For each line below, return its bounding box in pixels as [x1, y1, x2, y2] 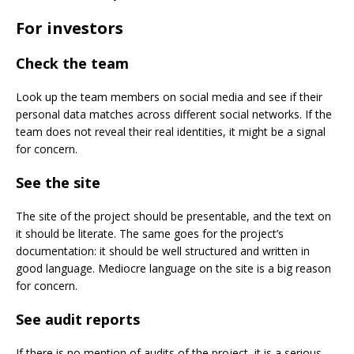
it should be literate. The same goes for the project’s [16, 225, 284, 241]
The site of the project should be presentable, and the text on [16, 208, 331, 224]
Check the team [16, 53, 129, 73]
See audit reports [16, 309, 140, 329]
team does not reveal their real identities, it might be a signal [16, 123, 326, 139]
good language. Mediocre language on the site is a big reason [16, 260, 331, 276]
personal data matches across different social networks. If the [16, 106, 332, 122]
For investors [16, 17, 123, 39]
